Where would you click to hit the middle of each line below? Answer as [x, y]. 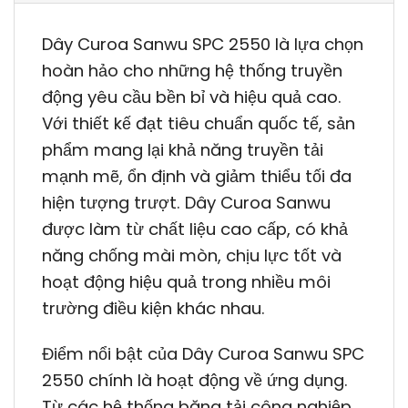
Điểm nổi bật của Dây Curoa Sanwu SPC [203, 353]
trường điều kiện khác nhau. [153, 309]
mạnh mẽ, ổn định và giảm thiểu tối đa [197, 177]
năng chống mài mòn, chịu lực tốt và [192, 256]
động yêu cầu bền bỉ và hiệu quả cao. [192, 97]
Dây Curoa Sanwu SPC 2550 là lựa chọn [203, 45]
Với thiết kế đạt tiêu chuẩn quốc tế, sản [199, 124]
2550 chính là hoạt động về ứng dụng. [195, 380]
